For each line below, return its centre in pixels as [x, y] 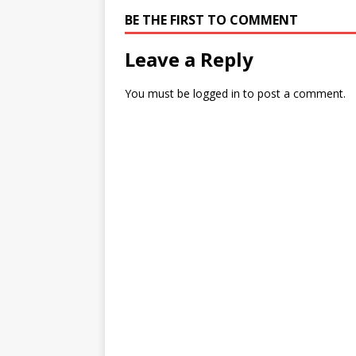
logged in [217, 94]
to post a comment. [293, 94]
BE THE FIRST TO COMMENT [211, 20]
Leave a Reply [189, 60]
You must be [159, 94]
